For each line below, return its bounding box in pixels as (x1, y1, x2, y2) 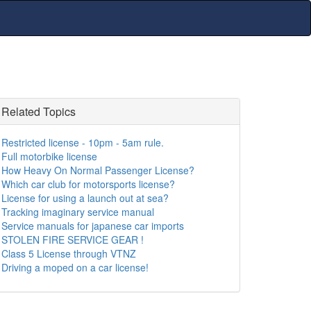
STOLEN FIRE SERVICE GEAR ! (1, 233, 144, 246)
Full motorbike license (1, 149, 97, 163)
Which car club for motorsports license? (1, 177, 175, 191)
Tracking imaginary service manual (1, 205, 154, 219)
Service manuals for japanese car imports (1, 219, 184, 233)
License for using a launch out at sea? (1, 191, 169, 205)
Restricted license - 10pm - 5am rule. (1, 135, 164, 149)
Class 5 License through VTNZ (1, 246, 136, 260)
